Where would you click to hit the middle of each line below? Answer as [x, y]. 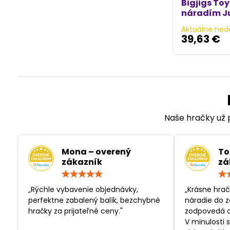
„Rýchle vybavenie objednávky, [83, 190]
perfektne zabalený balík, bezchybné [94, 200]
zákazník [82, 162]
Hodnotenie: [152, 174]
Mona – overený [96, 152]
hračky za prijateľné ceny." [75, 211]
